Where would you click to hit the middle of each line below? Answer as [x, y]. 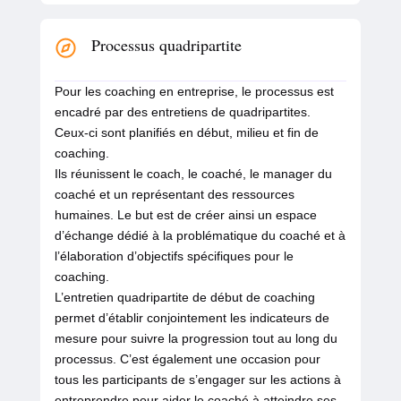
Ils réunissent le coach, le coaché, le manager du [193, 174]
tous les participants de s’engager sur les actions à [197, 380]
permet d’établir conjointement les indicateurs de [192, 318]
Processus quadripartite [166, 45]
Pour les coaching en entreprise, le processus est [194, 92]
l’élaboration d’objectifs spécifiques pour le [174, 256]
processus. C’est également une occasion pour [187, 359]
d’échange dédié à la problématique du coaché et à [200, 236]
